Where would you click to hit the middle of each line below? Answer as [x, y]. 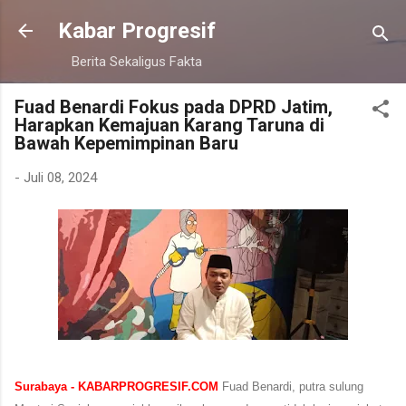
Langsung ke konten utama [203, 23]
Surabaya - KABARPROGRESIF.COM [116, 386]
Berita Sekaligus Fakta [137, 62]
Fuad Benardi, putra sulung [291, 386]
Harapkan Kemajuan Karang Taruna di [169, 125]
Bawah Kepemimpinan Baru [126, 143]
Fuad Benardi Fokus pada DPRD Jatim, [174, 107]
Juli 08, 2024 [60, 178]
